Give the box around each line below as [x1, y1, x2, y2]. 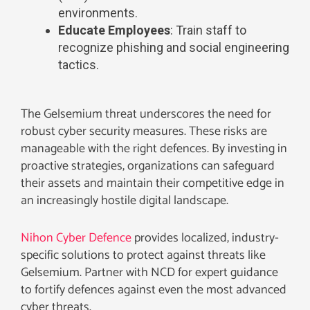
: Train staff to [170, 22, 246, 37]
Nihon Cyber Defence [21, 227, 131, 248]
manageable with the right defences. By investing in [21, 138, 287, 159]
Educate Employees [58, 22, 170, 37]
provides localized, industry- [131, 227, 279, 248]
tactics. [58, 57, 99, 72]
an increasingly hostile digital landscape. [21, 190, 228, 211]
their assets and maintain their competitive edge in [21, 172, 284, 194]
